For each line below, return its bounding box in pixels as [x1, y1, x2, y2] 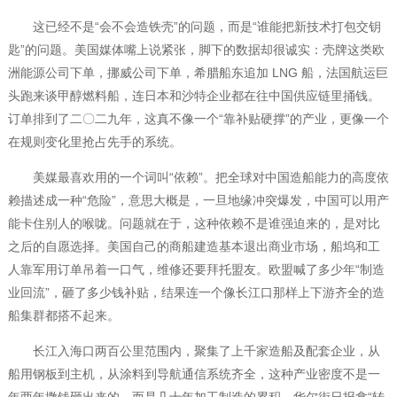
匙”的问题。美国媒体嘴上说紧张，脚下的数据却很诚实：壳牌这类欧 [7, 43, 385, 58]
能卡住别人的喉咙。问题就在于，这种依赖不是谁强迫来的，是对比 [7, 216, 380, 231]
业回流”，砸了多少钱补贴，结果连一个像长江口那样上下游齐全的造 [7, 285, 385, 300]
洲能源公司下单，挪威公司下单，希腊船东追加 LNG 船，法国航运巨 [7, 66, 388, 81]
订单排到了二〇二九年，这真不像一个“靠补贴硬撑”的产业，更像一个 [7, 112, 389, 127]
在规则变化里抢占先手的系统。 [7, 135, 182, 150]
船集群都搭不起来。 [7, 308, 120, 323]
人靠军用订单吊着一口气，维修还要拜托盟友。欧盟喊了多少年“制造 [7, 262, 385, 277]
